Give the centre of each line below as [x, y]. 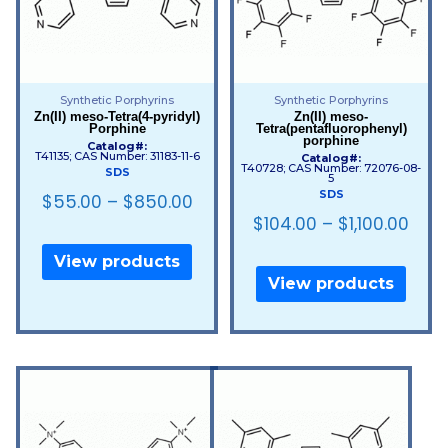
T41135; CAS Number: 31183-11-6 [117, 156]
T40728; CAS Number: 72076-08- [331, 168]
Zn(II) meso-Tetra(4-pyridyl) [117, 116]
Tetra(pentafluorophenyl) [331, 128]
